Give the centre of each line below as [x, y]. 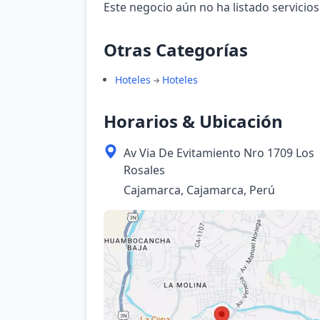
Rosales [144, 170]
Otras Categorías [176, 50]
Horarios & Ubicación [193, 121]
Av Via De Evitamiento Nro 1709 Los [219, 153]
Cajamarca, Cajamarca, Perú [199, 190]
